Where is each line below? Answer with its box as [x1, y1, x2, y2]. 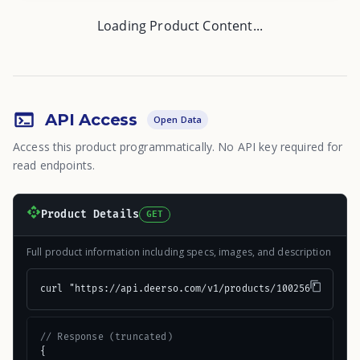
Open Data [153, 112, 202, 125]
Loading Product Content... [96, 16, 264, 35]
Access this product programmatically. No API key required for [13, 138, 343, 154]
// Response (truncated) [40, 330, 173, 343]
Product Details [41, 208, 139, 222]
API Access [45, 109, 137, 129]
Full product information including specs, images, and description [27, 244, 331, 259]
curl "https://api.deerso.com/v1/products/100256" [40, 282, 317, 295]
